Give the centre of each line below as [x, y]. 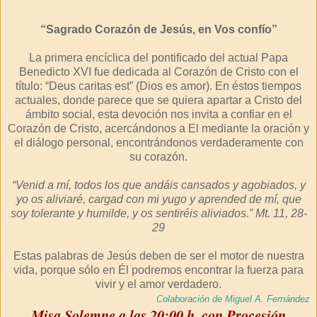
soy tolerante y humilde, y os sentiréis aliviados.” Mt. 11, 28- [158, 213]
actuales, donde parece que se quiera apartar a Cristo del [158, 100]
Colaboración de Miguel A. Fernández [233, 299]
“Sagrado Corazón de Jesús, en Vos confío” [158, 29]
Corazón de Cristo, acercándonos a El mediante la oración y [158, 128]
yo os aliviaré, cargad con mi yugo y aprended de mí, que [158, 199]
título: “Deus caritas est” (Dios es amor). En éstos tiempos [158, 86]
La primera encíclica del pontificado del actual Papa [158, 58]
